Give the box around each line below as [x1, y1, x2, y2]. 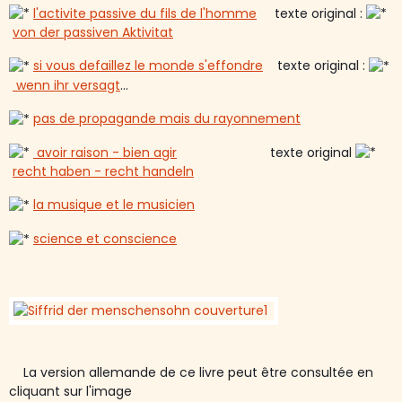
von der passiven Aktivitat [13, 23, 173, 42]
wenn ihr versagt [13, 75, 120, 94]
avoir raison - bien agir [33, 143, 177, 162]
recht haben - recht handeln [13, 162, 194, 181]
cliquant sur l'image [9, 381, 132, 400]
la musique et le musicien [33, 196, 195, 214]
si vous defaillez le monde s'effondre [33, 57, 263, 75]
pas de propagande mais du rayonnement [33, 109, 301, 127]
